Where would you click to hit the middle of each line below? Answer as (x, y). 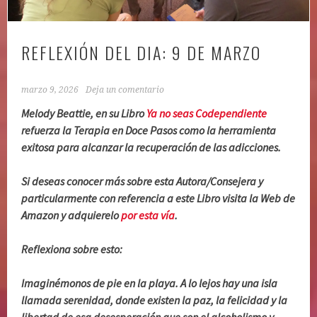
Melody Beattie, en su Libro (84, 113)
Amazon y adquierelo (71, 215)
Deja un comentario (125, 90)
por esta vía (148, 215)
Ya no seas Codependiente (207, 113)
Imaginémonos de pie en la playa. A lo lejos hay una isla (150, 283)
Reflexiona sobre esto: (72, 249)
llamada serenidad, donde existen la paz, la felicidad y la (155, 300)
